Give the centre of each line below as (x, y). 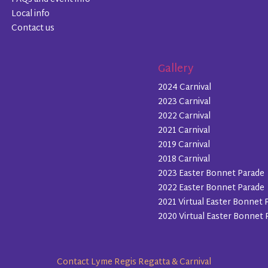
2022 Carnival (184, 116)
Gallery (175, 69)
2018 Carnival (184, 159)
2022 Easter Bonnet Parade (211, 188)
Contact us (33, 29)
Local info (30, 14)
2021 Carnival (184, 130)
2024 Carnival (184, 87)
